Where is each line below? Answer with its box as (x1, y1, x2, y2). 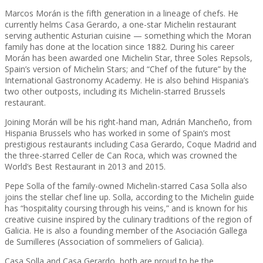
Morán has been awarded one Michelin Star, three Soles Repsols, (5, 52, 252, 63)
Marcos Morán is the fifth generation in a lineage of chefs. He (5, 7, 238, 19)
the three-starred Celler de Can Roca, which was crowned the (5, 149, 237, 161)
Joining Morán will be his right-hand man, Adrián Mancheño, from (5, 116, 252, 127)
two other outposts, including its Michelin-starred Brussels (5, 85, 225, 97)
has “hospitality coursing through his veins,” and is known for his (5, 202, 248, 214)
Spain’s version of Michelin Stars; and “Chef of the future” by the (5, 63, 247, 75)
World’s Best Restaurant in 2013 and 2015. (5, 160, 166, 172)
